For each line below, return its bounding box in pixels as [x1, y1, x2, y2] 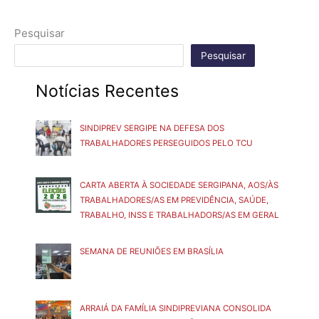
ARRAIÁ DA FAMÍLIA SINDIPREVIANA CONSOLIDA [80, 303, 271, 314]
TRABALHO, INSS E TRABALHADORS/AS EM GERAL [80, 209, 279, 220]
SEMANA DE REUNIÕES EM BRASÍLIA [80, 246, 224, 257]
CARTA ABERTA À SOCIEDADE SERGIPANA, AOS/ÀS [80, 179, 278, 190]
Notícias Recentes [36, 80, 179, 102]
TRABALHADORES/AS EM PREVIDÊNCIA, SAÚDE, [80, 194, 268, 205]
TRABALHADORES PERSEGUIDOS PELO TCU [80, 137, 253, 148]
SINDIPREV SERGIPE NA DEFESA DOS [80, 122, 224, 133]
